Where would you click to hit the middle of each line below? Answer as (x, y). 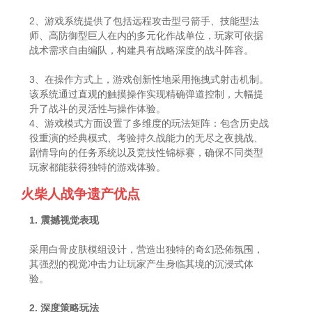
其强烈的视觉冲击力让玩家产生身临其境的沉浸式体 (142, 264)
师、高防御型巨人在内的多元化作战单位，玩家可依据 (147, 35)
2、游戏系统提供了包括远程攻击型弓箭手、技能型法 (145, 21)
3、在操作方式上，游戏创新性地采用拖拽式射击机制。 (149, 79)
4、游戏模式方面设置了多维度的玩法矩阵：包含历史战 (149, 123)
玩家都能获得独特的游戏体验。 (98, 167)
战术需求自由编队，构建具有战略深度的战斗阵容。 (142, 50)
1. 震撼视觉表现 (64, 220)
